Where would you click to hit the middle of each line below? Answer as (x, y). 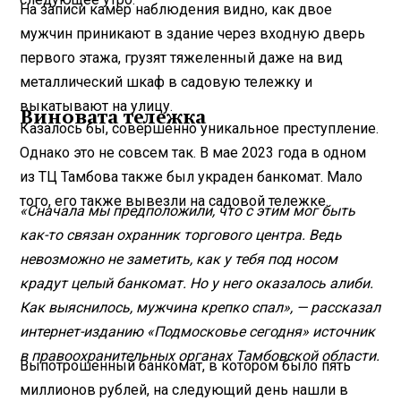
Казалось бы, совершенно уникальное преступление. (200, 128)
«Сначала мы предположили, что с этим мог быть (188, 210)
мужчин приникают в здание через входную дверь (193, 33)
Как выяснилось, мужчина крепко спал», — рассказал (200, 307)
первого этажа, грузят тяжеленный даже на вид (182, 57)
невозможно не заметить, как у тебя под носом (179, 259)
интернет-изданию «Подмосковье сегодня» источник (198, 331)
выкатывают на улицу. (97, 106)
